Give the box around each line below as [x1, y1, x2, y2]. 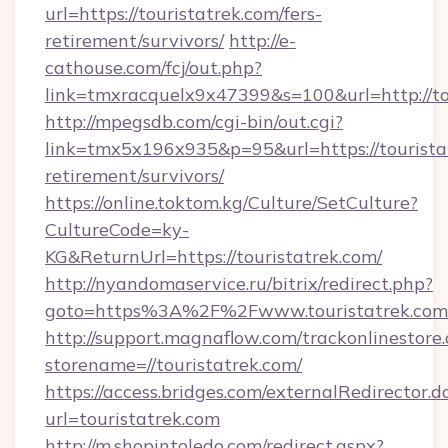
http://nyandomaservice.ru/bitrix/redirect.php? [45, 272, 433, 295]
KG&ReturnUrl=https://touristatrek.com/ [45, 245, 382, 268]
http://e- [229, 29, 296, 52]
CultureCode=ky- [45, 218, 189, 241]
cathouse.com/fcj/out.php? [45, 56, 262, 79]
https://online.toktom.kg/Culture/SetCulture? [45, 191, 418, 214]
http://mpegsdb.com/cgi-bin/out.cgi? [45, 110, 343, 133]
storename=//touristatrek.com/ [45, 353, 302, 376]
